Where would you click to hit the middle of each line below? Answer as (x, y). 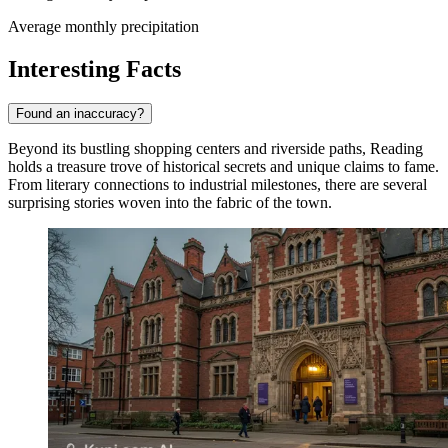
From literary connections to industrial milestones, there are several (217, 184)
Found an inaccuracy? (80, 113)
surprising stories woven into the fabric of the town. (170, 202)
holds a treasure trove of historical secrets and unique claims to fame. (223, 166)
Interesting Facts (94, 68)
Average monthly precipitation (103, 26)
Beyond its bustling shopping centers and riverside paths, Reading (215, 148)
